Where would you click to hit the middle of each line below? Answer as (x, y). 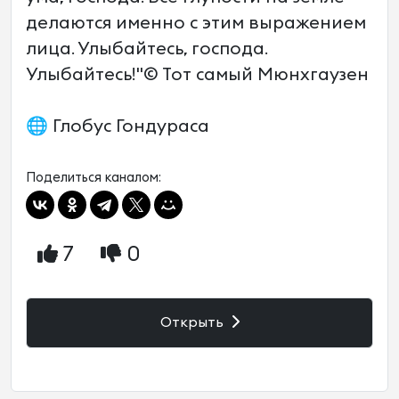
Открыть (193, 322)
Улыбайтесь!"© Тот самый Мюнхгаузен (197, 75)
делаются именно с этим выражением (196, 23)
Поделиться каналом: (94, 178)
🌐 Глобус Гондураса (118, 126)
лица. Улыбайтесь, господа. (147, 49)
